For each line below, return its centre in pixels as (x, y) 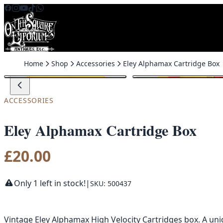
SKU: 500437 (111, 183)
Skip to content (32, 9)
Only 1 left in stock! (50, 183)
